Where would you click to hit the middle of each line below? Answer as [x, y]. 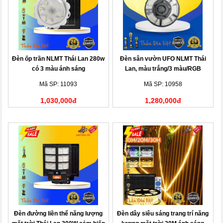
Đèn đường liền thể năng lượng [58, 214]
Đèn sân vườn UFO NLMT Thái [163, 59]
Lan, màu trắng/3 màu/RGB [163, 69]
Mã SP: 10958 [163, 84]
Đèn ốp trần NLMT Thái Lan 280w [58, 59]
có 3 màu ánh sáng [58, 69]
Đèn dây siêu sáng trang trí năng [163, 214]
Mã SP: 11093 [58, 84]
